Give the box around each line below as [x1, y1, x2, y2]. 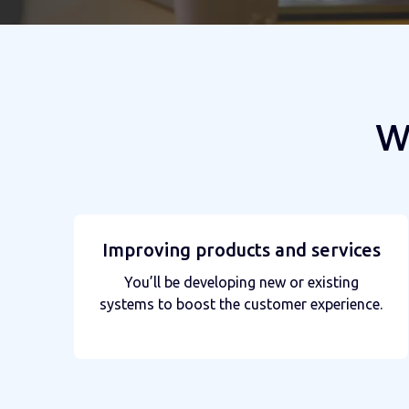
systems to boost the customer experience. [100, 295, 383, 312]
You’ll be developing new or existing [123, 273, 359, 290]
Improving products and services [101, 238, 381, 260]
